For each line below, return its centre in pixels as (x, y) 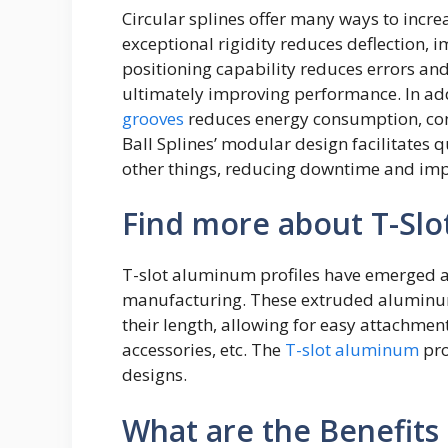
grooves (153, 118)
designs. (154, 375)
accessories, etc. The (203, 350)
